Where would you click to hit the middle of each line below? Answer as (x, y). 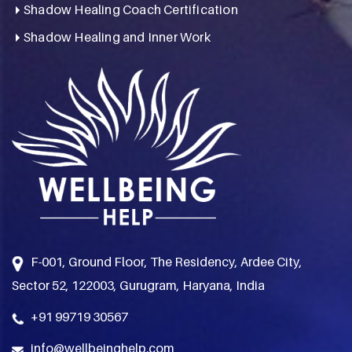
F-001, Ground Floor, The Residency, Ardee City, (163, 261)
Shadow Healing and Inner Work (117, 37)
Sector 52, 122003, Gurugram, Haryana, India (138, 285)
